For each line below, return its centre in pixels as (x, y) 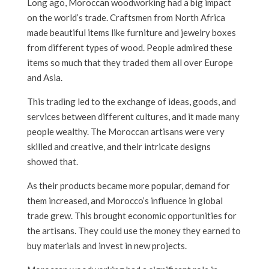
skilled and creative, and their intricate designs (119, 147)
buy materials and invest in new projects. (107, 246)
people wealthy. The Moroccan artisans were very (125, 132)
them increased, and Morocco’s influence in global (125, 201)
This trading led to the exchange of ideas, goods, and (131, 102)
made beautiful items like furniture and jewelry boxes (131, 33)
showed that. (52, 162)
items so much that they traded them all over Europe (130, 63)
